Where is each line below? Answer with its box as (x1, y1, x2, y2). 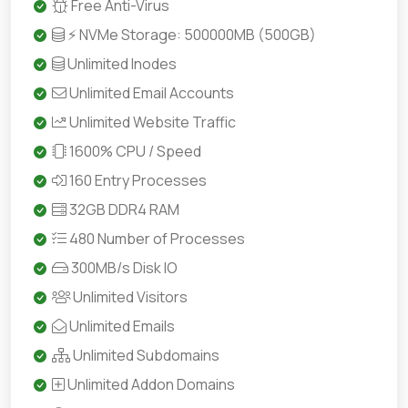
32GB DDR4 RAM (66, 199, 179, 219)
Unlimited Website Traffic (66, 112, 236, 132)
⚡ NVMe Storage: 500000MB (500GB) (65, 25, 316, 45)
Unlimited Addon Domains (65, 374, 235, 394)
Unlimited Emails (66, 316, 175, 336)
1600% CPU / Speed (66, 141, 201, 161)
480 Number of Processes (66, 229, 245, 249)
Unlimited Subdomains (70, 345, 219, 365)
